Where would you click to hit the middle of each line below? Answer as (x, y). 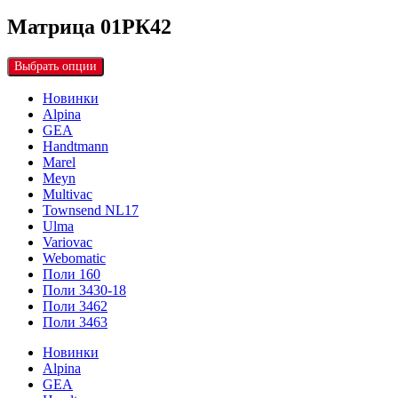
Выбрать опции (56, 66)
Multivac (68, 194)
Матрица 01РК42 (89, 26)
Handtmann (76, 146)
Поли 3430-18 (84, 290)
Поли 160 (72, 274)
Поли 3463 (75, 322)
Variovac (68, 242)
